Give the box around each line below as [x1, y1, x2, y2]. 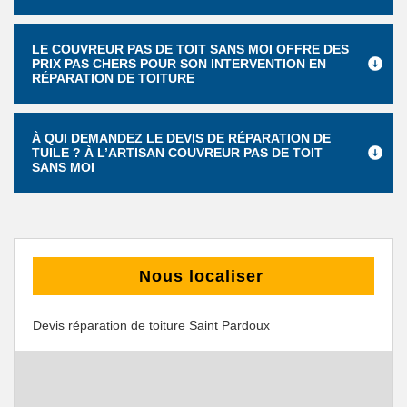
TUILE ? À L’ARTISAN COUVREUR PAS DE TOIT [32, 145, 323, 160]
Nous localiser [139, 267, 263, 285]
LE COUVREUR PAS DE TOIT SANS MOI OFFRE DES [32, 42, 349, 56]
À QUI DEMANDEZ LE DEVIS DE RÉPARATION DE [32, 131, 331, 145]
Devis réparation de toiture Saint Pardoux [33, 318, 270, 333]
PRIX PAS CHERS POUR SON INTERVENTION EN [32, 56, 326, 71]
